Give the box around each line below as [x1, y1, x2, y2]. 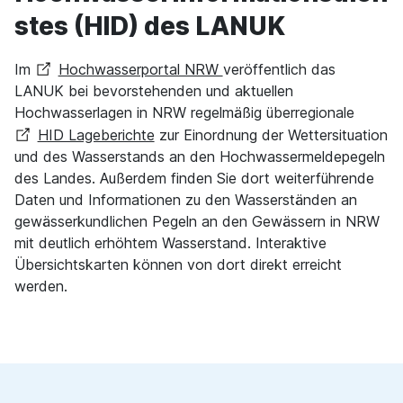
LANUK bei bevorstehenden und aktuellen [14, 82, 293, 101]
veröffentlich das [222, 60, 336, 79]
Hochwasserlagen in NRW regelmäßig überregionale [14, 103, 354, 122]
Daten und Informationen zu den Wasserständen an [14, 191, 357, 210]
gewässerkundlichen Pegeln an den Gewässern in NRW [14, 212, 380, 231]
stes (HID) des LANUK [14, 11, 285, 41]
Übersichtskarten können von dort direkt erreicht [14, 255, 342, 274]
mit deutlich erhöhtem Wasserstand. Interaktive [14, 234, 327, 253]
